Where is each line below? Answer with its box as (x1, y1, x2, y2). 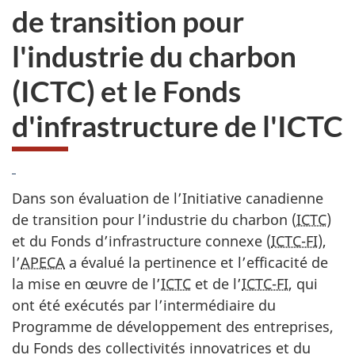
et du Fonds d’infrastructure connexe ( (12, 231, 271, 250)
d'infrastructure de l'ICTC (12, 107, 343, 143)
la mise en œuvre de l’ (12, 273, 161, 293)
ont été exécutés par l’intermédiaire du (12, 295, 276, 315)
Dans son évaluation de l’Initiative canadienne (12, 188, 323, 208)
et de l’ (191, 273, 242, 293)
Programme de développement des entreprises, (12, 316, 334, 336)
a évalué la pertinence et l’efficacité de (65, 252, 328, 272)
